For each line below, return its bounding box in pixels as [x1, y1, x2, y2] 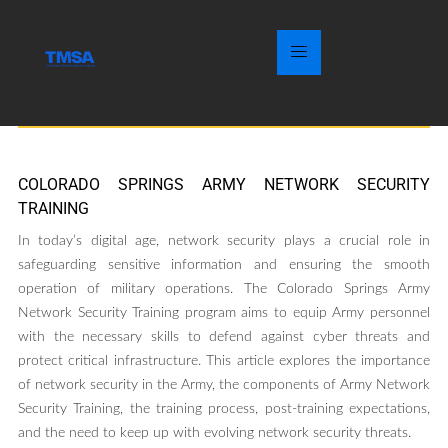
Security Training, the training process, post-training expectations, [17, 402, 431, 417]
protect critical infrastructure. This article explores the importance [17, 354, 431, 369]
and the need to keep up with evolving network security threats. [17, 426, 411, 441]
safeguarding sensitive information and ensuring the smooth [17, 258, 431, 273]
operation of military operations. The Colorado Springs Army [17, 282, 431, 297]
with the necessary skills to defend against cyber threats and [17, 330, 431, 345]
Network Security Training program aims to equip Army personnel [17, 306, 431, 321]
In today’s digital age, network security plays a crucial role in [17, 234, 431, 249]
